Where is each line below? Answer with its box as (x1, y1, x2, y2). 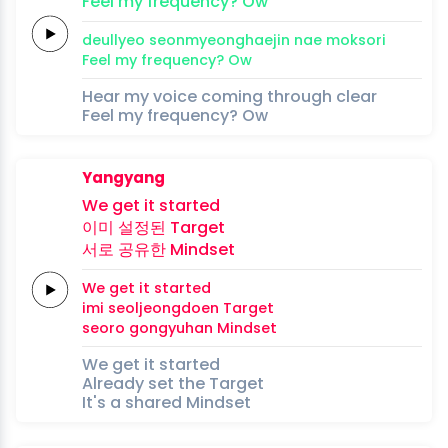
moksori (326, 29, 386, 50)
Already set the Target (82, 371, 264, 395)
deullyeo (82, 29, 145, 50)
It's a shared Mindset (82, 390, 251, 414)
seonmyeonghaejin (149, 29, 290, 50)
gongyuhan (129, 317, 213, 338)
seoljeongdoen (108, 297, 219, 318)
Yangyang (82, 166, 165, 188)
